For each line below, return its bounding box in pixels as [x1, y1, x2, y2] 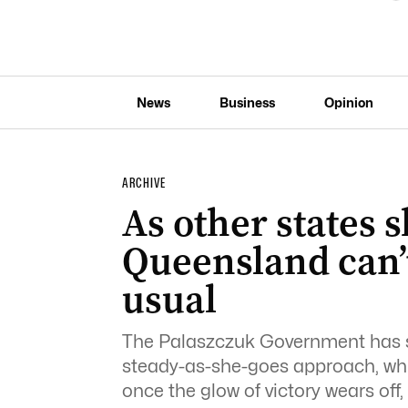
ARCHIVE [121, 175, 166, 191]
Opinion [323, 94, 373, 110]
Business [219, 94, 275, 110]
